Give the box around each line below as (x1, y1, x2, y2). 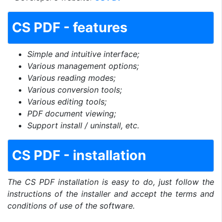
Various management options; (27, 60, 139, 71)
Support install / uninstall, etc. (27, 120, 139, 130)
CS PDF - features (12, 19, 127, 36)
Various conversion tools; (27, 84, 122, 95)
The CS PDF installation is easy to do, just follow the (7, 176, 214, 187)
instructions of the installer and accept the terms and (7, 188, 214, 199)
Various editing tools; (27, 96, 107, 107)
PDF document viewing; (27, 108, 116, 118)
